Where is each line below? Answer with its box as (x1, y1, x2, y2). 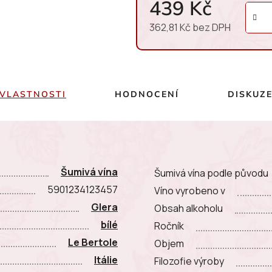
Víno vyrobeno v (154, 184, 225, 198)
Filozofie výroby (154, 254, 224, 268)
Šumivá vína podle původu (154, 166, 268, 180)
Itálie (94, 253, 118, 267)
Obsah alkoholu (154, 202, 223, 216)
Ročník (154, 219, 184, 233)
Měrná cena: (149, 39, 204, 53)
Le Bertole (68, 235, 118, 249)
